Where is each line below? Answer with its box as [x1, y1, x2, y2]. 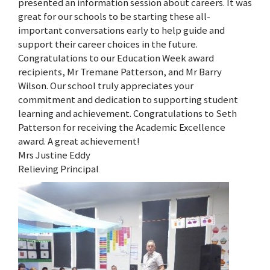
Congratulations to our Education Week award [18, 51, 214, 64]
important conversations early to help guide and [18, 23, 225, 37]
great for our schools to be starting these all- [18, 9, 210, 23]
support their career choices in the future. [18, 37, 198, 51]
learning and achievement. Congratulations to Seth [18, 106, 237, 120]
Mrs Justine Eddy [18, 148, 90, 162]
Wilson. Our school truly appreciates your [18, 78, 193, 92]
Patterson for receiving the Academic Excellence [18, 120, 225, 134]
